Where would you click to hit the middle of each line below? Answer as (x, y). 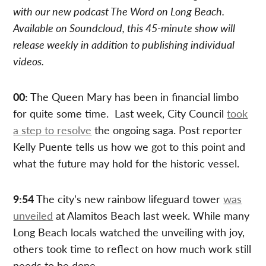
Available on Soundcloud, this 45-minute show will (124, 27)
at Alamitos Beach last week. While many (151, 215)
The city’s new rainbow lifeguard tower (129, 198)
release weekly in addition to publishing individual (124, 44)
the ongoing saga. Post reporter (167, 129)
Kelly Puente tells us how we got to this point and (129, 146)
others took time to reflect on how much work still (132, 248)
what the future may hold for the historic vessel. (126, 163)
